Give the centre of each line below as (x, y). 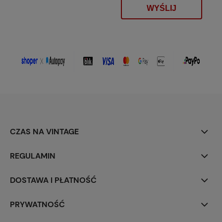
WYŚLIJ (162, 8)
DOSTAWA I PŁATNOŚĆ (53, 180)
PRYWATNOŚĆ (37, 204)
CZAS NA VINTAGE (44, 131)
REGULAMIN (33, 156)
